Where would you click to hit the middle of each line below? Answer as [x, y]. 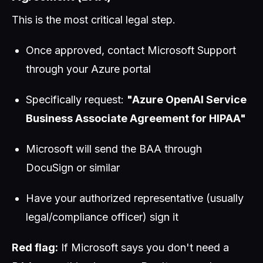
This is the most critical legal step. [94, 20]
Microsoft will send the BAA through [114, 149]
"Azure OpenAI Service [187, 100]
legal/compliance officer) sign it [102, 217]
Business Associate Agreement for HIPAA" [136, 118]
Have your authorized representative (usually [135, 198]
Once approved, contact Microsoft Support [131, 50]
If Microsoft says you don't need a [144, 247]
